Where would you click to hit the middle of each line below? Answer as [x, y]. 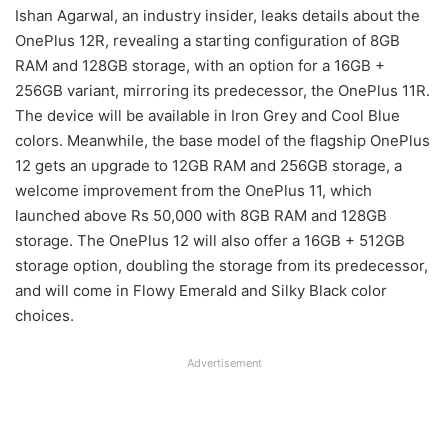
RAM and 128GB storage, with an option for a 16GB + [200, 65]
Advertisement [224, 362]
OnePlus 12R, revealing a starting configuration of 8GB [207, 40]
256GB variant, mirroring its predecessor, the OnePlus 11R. [222, 90]
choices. [44, 315]
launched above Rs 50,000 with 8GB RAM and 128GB [201, 215]
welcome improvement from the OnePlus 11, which [193, 190]
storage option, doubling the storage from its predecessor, [221, 265]
